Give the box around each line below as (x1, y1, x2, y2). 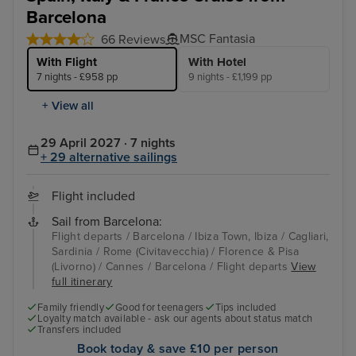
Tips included (215, 300, 277, 314)
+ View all (42, 98, 94, 113)
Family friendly (37, 300, 104, 314)
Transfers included (37, 323, 122, 336)
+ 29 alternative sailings (41, 149, 177, 165)
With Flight (37, 54, 97, 69)
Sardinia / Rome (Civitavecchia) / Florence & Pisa (52, 244, 300, 258)
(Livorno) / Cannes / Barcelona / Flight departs (52, 259, 292, 273)
